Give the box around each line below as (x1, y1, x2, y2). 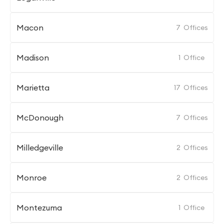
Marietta (16, 82, 49, 92)
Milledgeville (16, 142, 63, 152)
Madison (16, 52, 49, 62)
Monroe (16, 172, 46, 182)
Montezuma (16, 202, 62, 212)
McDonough (16, 112, 63, 122)
